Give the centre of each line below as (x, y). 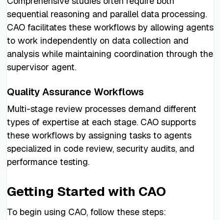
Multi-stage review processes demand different (101, 109)
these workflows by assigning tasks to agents (99, 135)
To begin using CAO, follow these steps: (86, 212)
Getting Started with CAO (86, 191)
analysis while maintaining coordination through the (110, 54)
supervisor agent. (41, 67)
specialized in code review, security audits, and (100, 148)
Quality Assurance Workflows (75, 92)
